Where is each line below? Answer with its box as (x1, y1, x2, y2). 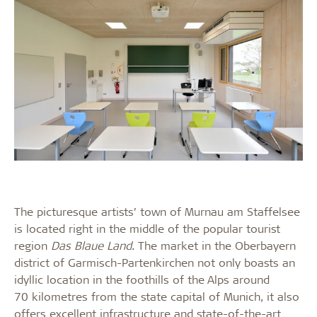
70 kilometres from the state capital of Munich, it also (14, 289, 299, 304)
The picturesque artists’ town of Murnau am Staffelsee (14, 204, 300, 219)
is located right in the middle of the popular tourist (14, 221, 280, 236)
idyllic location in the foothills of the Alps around (14, 272, 270, 287)
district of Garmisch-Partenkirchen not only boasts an (14, 255, 295, 270)
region (14, 238, 51, 253)
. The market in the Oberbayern (132, 238, 296, 253)
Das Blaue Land (51, 238, 132, 253)
